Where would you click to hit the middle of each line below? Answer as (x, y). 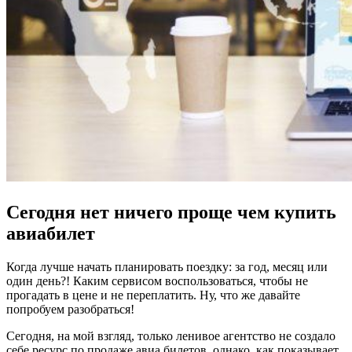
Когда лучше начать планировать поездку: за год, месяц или (167, 266)
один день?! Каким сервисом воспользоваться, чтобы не (157, 280)
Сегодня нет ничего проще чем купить (171, 212)
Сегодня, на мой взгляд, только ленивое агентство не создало (171, 335)
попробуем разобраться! (70, 309)
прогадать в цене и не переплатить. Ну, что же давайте (153, 295)
